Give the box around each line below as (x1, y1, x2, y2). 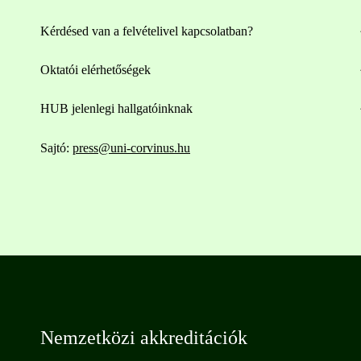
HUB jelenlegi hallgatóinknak (40, 102, 193, 115)
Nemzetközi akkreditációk (40, 327, 247, 348)
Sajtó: (40, 141, 73, 155)
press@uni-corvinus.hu (73, 141, 190, 155)
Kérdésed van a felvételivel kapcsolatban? (40, 24, 253, 38)
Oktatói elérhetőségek (40, 63, 151, 77)
